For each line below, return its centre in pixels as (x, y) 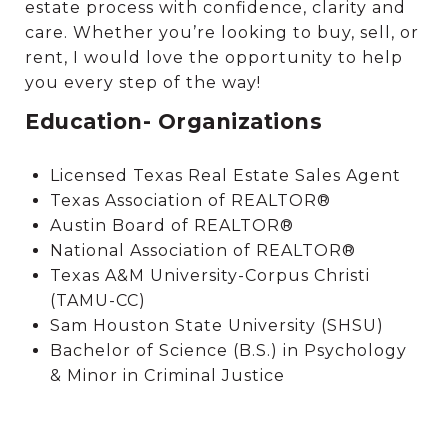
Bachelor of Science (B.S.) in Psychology (228, 350)
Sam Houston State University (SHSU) (216, 325)
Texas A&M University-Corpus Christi (209, 275)
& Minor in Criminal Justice (167, 375)
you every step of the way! (143, 82)
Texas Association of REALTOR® (190, 200)
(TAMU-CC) (97, 300)
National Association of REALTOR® (202, 250)
